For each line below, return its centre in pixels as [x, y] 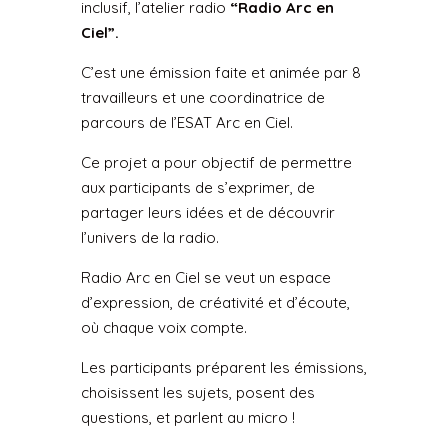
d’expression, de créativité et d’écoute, [215, 302]
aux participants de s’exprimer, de [197, 187]
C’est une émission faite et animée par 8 [220, 72]
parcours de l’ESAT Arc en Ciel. [186, 122]
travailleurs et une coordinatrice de [202, 97]
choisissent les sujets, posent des [197, 392]
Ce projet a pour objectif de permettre [216, 162]
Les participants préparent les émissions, [223, 367]
